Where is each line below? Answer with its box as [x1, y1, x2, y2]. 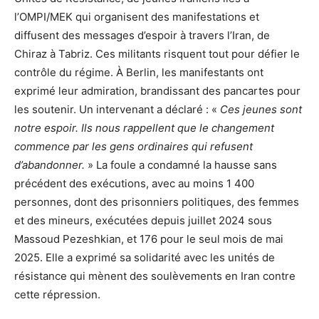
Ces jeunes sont [220, 102, 302, 116]
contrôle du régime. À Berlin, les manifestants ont [14, 65, 263, 79]
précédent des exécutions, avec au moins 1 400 [14, 176, 254, 190]
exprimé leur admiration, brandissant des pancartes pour [14, 83, 300, 98]
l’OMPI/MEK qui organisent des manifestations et [14, 9, 259, 23]
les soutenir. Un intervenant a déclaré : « [14, 102, 220, 116]
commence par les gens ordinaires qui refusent [14, 139, 253, 153]
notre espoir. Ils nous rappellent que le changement [14, 120, 274, 135]
